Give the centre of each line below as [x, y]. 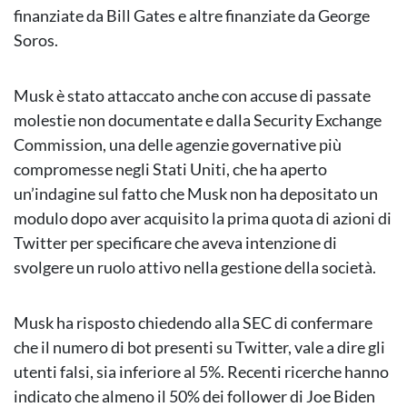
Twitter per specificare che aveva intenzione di [175, 243]
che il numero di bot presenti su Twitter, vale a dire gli [199, 347]
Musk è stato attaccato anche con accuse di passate [192, 96]
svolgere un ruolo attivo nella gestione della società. [195, 268]
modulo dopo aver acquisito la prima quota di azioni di [203, 218]
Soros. [36, 40]
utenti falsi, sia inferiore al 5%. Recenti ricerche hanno [201, 372]
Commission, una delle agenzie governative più [178, 145]
